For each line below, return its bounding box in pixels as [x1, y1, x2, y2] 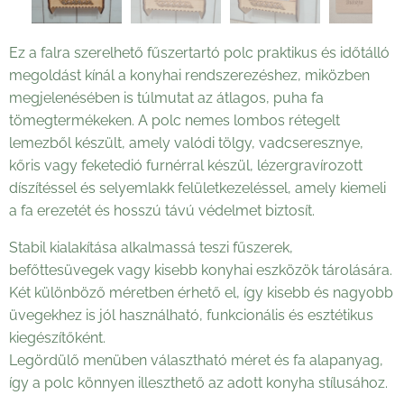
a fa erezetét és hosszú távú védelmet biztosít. [9, 202, 315, 219]
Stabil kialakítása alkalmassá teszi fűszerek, [9, 239, 293, 256]
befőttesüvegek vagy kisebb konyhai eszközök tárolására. [9, 262, 392, 279]
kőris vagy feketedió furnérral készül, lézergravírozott [9, 157, 363, 174]
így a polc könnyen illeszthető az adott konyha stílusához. [9, 374, 391, 391]
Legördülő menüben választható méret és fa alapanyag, [9, 352, 383, 369]
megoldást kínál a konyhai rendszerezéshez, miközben [9, 67, 370, 84]
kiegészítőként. [9, 329, 106, 346]
